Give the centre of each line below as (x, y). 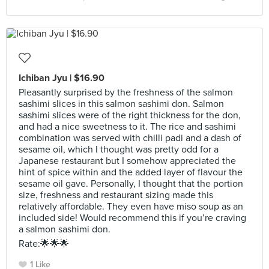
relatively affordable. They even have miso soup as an (131, 207)
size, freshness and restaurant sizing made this (116, 195)
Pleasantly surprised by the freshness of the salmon (126, 92)
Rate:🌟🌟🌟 (44, 244)
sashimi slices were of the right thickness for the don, (130, 115)
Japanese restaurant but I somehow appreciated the (127, 161)
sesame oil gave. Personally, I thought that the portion (131, 184)
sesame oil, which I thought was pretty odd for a (119, 150)
